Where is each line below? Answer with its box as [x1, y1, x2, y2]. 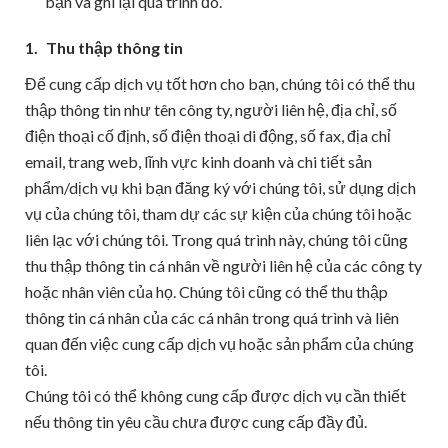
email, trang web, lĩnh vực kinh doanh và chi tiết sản [25, 152, 372, 171]
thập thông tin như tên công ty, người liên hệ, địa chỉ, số [25, 100, 397, 119]
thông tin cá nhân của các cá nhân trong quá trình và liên [25, 308, 399, 327]
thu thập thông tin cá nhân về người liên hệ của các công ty [25, 256, 422, 275]
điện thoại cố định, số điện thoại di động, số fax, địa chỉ [25, 126, 391, 145]
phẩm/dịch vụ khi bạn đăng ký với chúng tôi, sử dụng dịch [25, 178, 416, 197]
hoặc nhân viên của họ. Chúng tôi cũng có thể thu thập [25, 282, 388, 301]
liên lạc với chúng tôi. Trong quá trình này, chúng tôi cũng [25, 230, 408, 249]
